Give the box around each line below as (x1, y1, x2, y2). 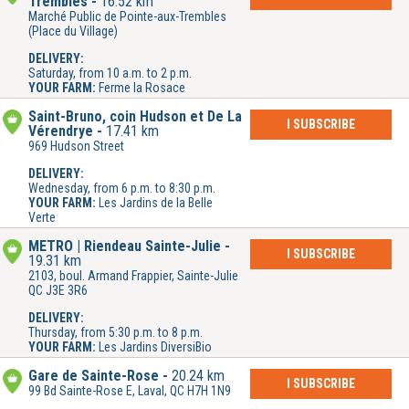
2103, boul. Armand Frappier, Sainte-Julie (28, 268, 238, 284)
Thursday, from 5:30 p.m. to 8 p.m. (28, 325, 203, 341)
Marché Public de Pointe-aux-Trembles (28, 9, 226, 25)
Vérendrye (28, 122, 93, 141)
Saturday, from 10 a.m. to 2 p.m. (28, 66, 192, 81)
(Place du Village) (28, 24, 118, 39)
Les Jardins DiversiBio (99, 340, 212, 355)
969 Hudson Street (28, 139, 124, 154)
